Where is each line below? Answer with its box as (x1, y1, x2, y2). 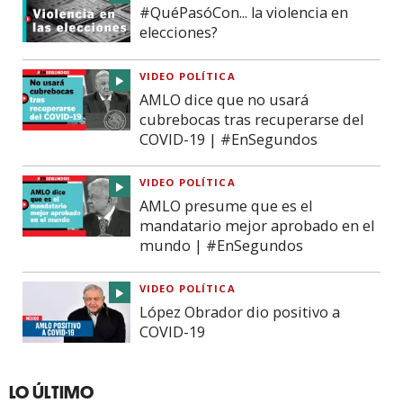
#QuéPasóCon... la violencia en (139, 2, 348, 22)
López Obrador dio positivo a (139, 302, 340, 323)
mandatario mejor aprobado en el (139, 216, 374, 237)
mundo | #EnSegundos (139, 236, 303, 256)
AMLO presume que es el (139, 196, 312, 217)
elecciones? (139, 22, 218, 42)
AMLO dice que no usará (139, 90, 309, 111)
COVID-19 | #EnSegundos (139, 130, 318, 150)
